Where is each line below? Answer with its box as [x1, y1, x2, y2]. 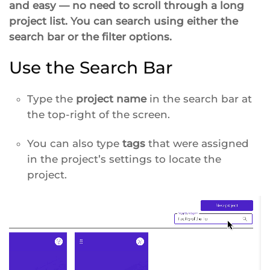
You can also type [27, 137, 122, 149]
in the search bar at [146, 93, 252, 105]
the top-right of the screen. [27, 108, 170, 121]
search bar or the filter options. [9, 31, 172, 43]
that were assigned [145, 137, 249, 149]
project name [76, 93, 146, 105]
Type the [27, 93, 76, 105]
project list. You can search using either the [9, 15, 238, 27]
